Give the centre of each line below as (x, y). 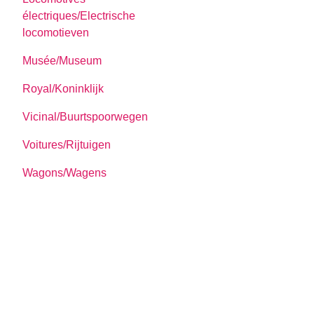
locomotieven (56, 32)
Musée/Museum (62, 60)
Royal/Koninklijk (63, 88)
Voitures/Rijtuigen (67, 144)
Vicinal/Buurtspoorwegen (86, 116)
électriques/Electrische (79, 15)
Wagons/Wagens (65, 172)
